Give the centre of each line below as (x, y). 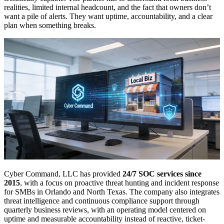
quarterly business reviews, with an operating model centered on (105, 210)
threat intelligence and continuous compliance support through (102, 201)
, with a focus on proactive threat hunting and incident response (119, 183)
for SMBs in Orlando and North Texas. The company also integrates (112, 192)
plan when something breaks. (50, 25)
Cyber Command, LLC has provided (63, 174)
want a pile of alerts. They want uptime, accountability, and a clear (108, 16)
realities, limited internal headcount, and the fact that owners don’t (107, 7)
